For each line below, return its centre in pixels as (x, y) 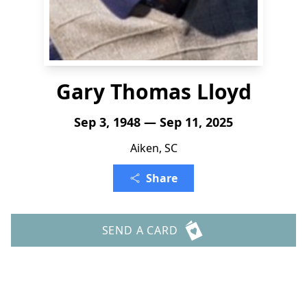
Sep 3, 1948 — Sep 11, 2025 (153, 122)
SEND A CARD (140, 230)
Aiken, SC (153, 148)
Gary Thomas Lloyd (153, 91)
